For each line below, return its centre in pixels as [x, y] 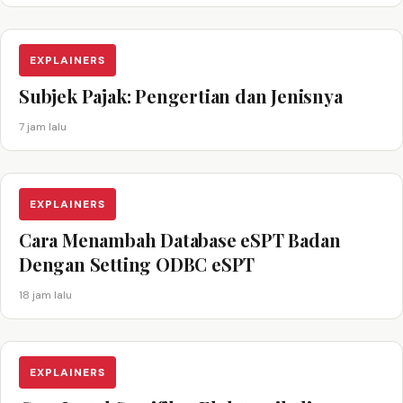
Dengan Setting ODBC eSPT [137, 264]
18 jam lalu [45, 296]
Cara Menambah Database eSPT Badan [180, 240]
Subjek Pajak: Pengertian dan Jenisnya [181, 96]
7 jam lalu [43, 127]
